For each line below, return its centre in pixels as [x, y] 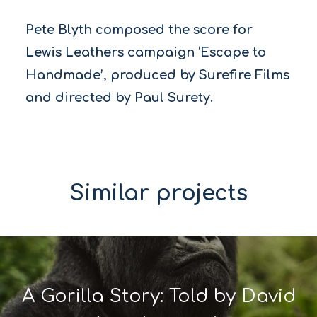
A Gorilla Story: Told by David [158, 296]
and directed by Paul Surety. [119, 98]
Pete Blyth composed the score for [139, 30]
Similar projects [158, 194]
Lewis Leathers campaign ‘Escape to [145, 53]
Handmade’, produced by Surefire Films [157, 75]
